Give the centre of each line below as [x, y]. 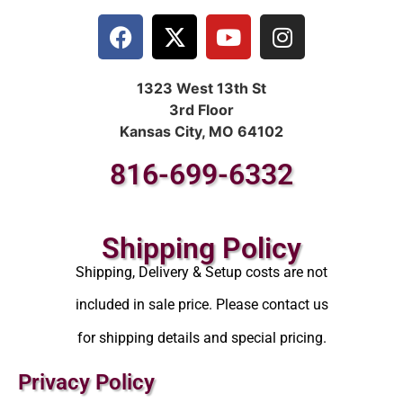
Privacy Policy [86, 383]
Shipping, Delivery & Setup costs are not [201, 273]
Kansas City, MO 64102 [201, 132]
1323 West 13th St [201, 89]
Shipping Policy [201, 249]
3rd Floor [201, 110]
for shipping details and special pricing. [201, 337]
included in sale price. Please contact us [201, 305]
